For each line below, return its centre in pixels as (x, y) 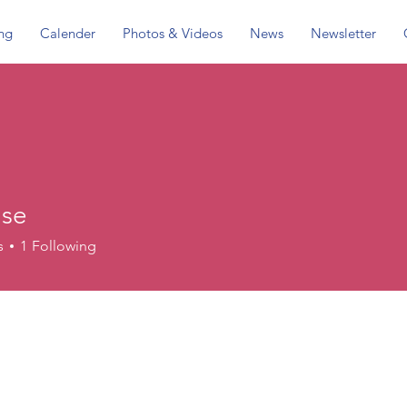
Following (64, 246)
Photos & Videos (172, 33)
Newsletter (343, 33)
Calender (67, 33)
